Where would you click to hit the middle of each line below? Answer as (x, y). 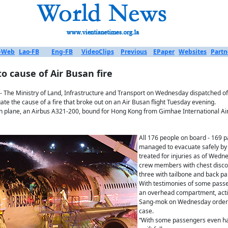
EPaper (164, 52)
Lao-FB (29, 52)
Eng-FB (62, 52)
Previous (134, 52)
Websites (193, 52)
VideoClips (97, 52)
